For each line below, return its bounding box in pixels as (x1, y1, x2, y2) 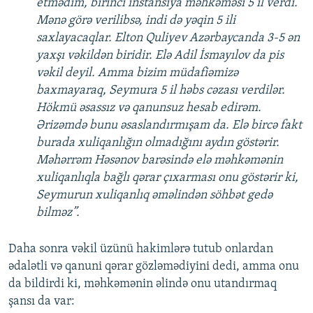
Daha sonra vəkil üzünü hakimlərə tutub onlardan (8, 242, 273, 256)
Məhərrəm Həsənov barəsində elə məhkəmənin (36, 154, 283, 168)
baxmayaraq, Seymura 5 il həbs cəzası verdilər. (36, 84, 285, 98)
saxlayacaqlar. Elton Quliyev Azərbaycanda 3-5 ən (36, 31, 300, 45)
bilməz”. (36, 206, 80, 220)
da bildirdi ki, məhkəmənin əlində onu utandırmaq (8, 277, 277, 291)
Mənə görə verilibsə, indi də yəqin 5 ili (36, 14, 235, 28)
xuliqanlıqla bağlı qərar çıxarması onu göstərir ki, (36, 171, 298, 185)
